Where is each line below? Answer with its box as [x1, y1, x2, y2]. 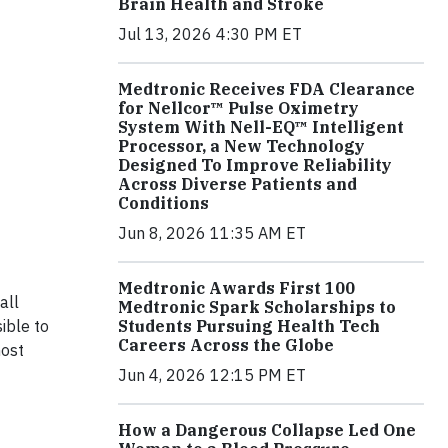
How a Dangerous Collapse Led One [118, 420, 416, 441]
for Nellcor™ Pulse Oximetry [118, 98, 359, 119]
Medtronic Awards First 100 [118, 278, 355, 299]
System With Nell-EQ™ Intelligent [118, 117, 404, 138]
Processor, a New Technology [118, 136, 365, 157]
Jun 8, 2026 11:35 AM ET [118, 223, 306, 244]
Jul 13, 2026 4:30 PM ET [118, 24, 302, 45]
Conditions [118, 193, 209, 214]
